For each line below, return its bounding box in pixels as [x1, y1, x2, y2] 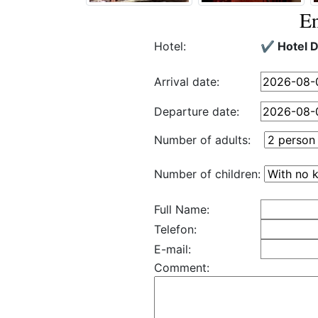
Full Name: [154, 202, 209, 216]
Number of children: [154, 167, 261, 181]
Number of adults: [154, 133, 251, 147]
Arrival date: [154, 75, 219, 89]
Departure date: [154, 104, 239, 119]
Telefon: [154, 222, 197, 236]
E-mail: [154, 242, 191, 256]
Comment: [154, 261, 209, 275]
